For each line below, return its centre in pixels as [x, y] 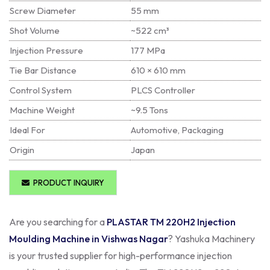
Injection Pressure [46, 50]
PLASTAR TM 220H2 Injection [171, 221]
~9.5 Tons [149, 110]
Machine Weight [42, 110]
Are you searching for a [58, 221]
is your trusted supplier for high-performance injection [121, 255]
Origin [22, 149]
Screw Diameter [43, 10]
